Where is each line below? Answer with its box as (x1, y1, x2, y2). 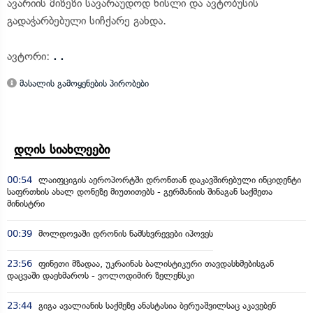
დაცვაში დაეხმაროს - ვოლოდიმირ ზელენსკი (7, 270, 194, 281)
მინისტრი (7, 198, 45, 209)
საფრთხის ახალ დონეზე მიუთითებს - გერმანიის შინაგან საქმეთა (7, 187, 272, 197)
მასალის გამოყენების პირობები (17, 78, 149, 89)
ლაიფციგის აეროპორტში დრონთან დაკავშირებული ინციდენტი (36, 175, 301, 185)
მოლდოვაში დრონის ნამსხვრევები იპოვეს (36, 228, 213, 239)
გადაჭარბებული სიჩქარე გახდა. (7, 14, 166, 27)
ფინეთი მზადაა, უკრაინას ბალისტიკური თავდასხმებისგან (36, 259, 274, 269)
